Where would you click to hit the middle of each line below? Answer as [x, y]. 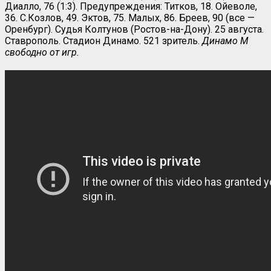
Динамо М [225, 41]
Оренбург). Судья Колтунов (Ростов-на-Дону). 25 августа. [134, 29]
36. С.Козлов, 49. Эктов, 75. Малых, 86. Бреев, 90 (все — [130, 18]
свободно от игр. [42, 52]
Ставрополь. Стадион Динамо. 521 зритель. [103, 41]
